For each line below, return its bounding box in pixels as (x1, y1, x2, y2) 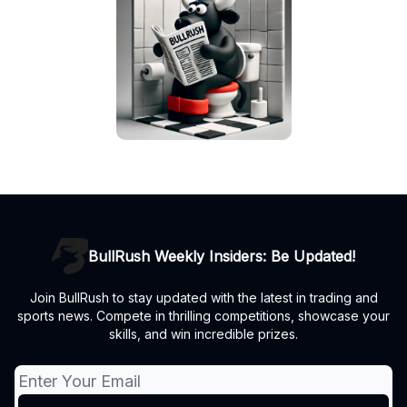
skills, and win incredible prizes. (109, 326, 298, 342)
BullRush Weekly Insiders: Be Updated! (88, 247, 355, 265)
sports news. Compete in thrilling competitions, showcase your (17, 308, 390, 323)
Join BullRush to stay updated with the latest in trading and (29, 290, 378, 305)
